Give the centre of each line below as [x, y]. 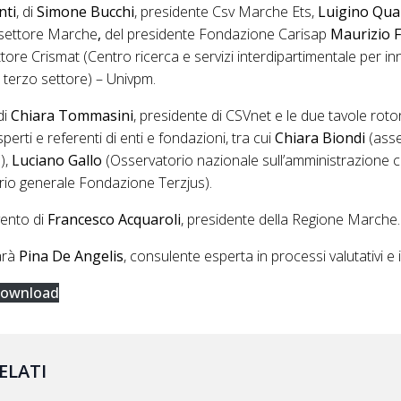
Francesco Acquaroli [115, 220]
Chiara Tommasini [73, 116]
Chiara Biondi [320, 138]
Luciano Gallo [57, 161]
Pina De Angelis [72, 256]
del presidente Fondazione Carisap [216, 34]
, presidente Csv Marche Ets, [226, 12]
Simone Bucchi [86, 12]
